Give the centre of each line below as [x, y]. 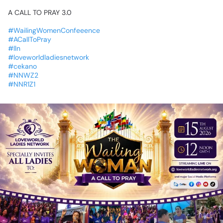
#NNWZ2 [23, 75]
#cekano [22, 66]
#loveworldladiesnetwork [49, 57]
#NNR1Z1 [22, 84]
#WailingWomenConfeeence [54, 31]
